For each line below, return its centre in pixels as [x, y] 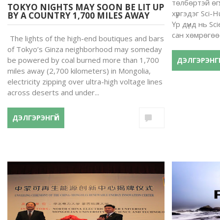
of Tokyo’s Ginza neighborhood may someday [85, 49]
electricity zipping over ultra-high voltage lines [85, 82]
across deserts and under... [53, 92]
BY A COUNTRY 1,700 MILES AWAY [79, 15]
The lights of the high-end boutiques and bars [87, 38]
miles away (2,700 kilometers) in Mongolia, [79, 71]
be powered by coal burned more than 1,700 [83, 60]
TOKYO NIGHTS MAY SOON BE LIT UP [86, 7]
